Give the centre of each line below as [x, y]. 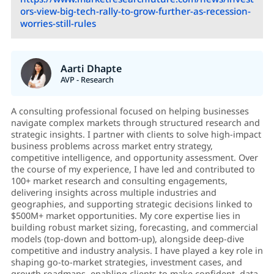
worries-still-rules [58, 24]
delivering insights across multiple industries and [113, 193]
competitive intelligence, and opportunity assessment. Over [134, 158]
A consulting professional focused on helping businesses [130, 111]
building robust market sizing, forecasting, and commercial [134, 228]
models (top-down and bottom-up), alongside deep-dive [127, 239]
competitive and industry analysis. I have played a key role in [137, 251]
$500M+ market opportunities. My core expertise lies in [125, 216]
